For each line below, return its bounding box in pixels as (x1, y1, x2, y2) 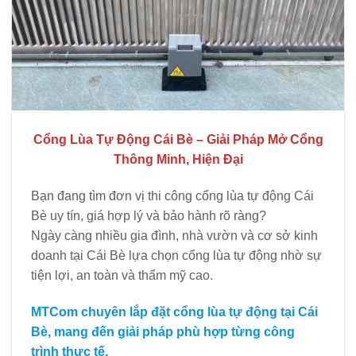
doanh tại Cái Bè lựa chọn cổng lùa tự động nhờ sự (31, 249, 322, 263)
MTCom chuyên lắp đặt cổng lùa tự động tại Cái (31, 304, 318, 319)
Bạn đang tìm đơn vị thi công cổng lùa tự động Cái (31, 189, 314, 203)
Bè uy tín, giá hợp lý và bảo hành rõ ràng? (31, 209, 266, 223)
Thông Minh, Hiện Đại (113, 153, 243, 167)
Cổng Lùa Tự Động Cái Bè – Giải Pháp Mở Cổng (33, 133, 323, 147)
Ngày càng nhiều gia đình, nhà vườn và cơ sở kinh (31, 229, 318, 243)
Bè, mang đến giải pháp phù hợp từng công (31, 324, 295, 339)
